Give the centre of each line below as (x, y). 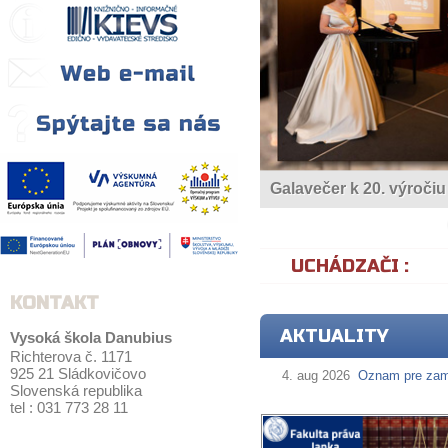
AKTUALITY (334, 336)
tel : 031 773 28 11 (69, 407)
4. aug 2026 (316, 375)
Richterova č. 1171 (71, 356)
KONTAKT (54, 303)
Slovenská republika (76, 390)
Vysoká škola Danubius (91, 337)
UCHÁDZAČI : (350, 266)
